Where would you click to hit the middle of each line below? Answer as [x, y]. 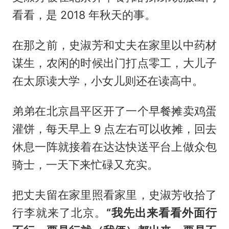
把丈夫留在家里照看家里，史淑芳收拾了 [114, 195]
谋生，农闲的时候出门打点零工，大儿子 [114, 63]
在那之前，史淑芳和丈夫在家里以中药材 [114, 45]
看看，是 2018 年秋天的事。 [84, 15]
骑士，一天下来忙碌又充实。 [85, 165]
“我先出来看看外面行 [162, 213]
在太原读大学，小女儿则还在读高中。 [108, 81]
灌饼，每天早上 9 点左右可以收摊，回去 [114, 129]
